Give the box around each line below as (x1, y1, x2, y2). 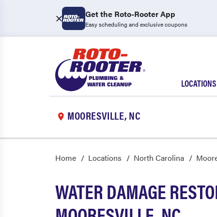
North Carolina (134, 152, 184, 163)
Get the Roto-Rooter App (85, 8, 175, 19)
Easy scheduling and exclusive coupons (85, 20, 187, 29)
